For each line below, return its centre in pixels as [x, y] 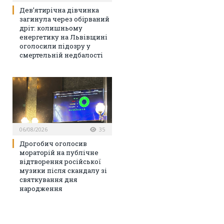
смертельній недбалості [61, 55]
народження [41, 188]
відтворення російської [60, 161]
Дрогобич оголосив [53, 143]
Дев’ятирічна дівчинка [59, 10]
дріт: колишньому [51, 28]
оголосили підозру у [55, 46]
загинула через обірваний [64, 19]
